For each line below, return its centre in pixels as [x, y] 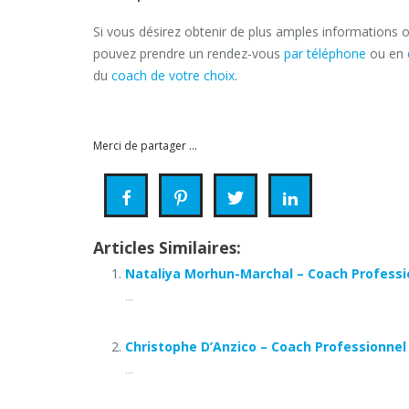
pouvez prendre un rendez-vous [189, 53]
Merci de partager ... [145, 146]
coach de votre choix [173, 75]
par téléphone [325, 53]
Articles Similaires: [167, 247]
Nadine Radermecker [195, 121]
